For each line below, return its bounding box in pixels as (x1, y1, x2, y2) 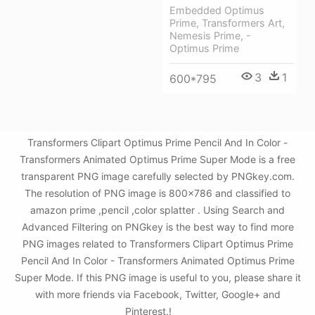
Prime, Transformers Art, (169, 16, 285, 29)
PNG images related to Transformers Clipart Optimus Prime (22, 238, 293, 250)
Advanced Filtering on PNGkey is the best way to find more (21, 221, 294, 233)
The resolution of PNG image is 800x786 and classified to (25, 187, 290, 199)
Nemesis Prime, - (169, 29, 251, 41)
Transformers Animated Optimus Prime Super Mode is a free (20, 153, 295, 165)
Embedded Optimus (169, 4, 264, 16)
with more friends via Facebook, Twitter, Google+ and (34, 288, 281, 300)
